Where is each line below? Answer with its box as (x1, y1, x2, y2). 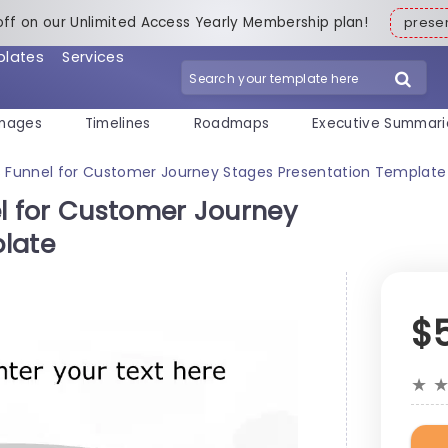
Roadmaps (193, 114, 270, 134)
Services (62, 46, 124, 67)
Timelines (84, 114, 151, 134)
